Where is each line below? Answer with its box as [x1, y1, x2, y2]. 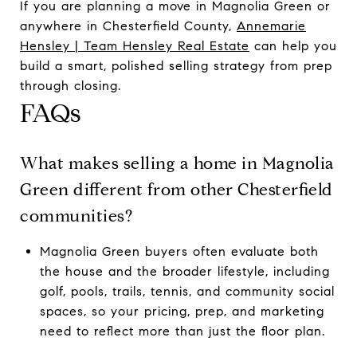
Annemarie [237, 18, 306, 33]
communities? [20, 205, 132, 226]
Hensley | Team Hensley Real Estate [20, 37, 249, 53]
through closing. [20, 77, 121, 93]
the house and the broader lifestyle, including [39, 263, 330, 279]
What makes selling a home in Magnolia [20, 152, 335, 174]
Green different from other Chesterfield [20, 178, 333, 200]
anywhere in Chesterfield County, [20, 18, 237, 33]
